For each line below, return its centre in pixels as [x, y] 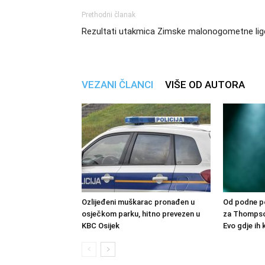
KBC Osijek [101, 226]
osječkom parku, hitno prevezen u [141, 214]
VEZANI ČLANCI [117, 85]
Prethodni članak [109, 15]
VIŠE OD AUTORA [205, 85]
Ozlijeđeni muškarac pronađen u [138, 202]
